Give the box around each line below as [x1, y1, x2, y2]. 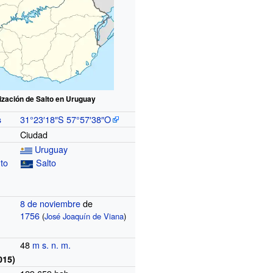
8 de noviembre [20, 196, 81, 210]
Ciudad [20, 127, 48, 141]
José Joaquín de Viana [44, 210, 124, 222]
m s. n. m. [32, 238, 71, 251]
